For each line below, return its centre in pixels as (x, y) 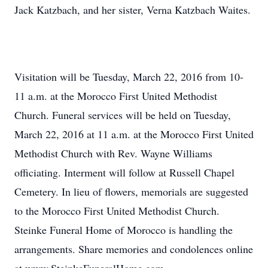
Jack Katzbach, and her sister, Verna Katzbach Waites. (133, 10)
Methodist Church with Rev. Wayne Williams (113, 153)
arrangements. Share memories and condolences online (134, 249)
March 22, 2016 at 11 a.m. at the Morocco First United (134, 134)
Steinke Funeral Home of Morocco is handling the (124, 230)
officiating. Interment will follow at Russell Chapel (124, 172)
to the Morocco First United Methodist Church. (117, 211)
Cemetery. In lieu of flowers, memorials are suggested (131, 191)
